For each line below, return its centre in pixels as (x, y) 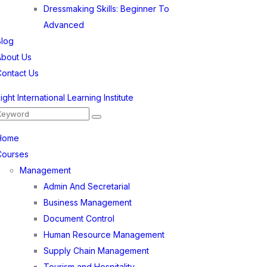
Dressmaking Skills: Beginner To (107, 9)
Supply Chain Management (97, 251)
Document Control (79, 218)
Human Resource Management (104, 235)
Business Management (88, 202)
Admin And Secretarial (87, 186)
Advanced (64, 25)
